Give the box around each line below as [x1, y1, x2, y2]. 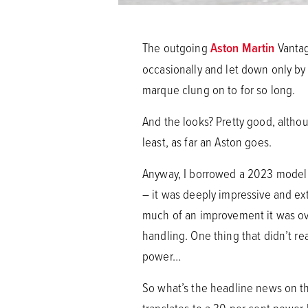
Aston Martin [210, 38, 275, 57]
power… [142, 247, 181, 265]
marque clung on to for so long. [142, 80, 296, 98]
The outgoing [142, 38, 210, 56]
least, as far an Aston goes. [142, 133, 272, 151]
